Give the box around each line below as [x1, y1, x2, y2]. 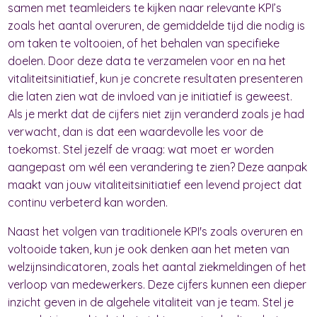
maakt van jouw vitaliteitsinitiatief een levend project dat [8, 177, 303, 192]
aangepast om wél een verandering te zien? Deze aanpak [8, 159, 308, 174]
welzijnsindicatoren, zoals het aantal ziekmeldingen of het [8, 259, 307, 274]
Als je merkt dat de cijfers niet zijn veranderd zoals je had [8, 106, 305, 121]
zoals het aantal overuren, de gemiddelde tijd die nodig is [8, 18, 306, 33]
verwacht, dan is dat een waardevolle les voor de [8, 124, 264, 139]
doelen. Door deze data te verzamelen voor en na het [8, 53, 287, 68]
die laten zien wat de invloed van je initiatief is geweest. [8, 88, 293, 103]
